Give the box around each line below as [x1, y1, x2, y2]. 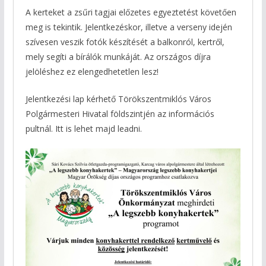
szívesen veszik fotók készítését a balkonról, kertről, [25, 36, 224, 48]
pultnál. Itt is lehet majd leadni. [25, 123, 142, 135]
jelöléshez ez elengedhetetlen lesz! [25, 66, 159, 78]
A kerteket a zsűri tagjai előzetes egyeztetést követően [25, 7, 236, 18]
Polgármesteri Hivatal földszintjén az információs [25, 108, 214, 120]
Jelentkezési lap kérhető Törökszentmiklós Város [25, 93, 211, 105]
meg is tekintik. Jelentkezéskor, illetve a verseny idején [25, 21, 232, 33]
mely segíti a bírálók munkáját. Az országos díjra [25, 51, 211, 63]
